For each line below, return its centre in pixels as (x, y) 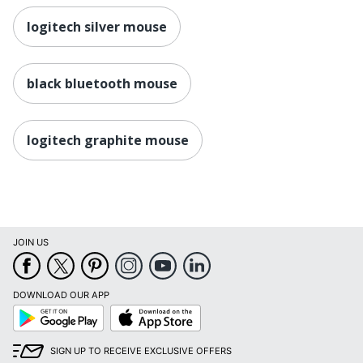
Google (28, 310)
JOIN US (31, 243)
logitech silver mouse (97, 26)
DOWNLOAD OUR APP (61, 295)
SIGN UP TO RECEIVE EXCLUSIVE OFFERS (141, 351)
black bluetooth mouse (102, 83)
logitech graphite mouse (108, 140)
